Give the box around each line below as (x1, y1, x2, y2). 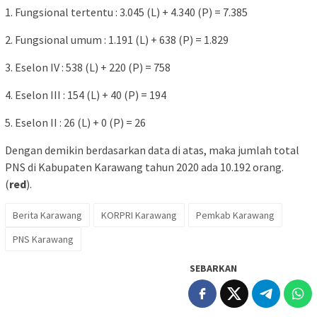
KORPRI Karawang (101, 208, 177, 221)
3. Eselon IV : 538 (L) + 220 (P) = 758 (5, 59, 171, 74)
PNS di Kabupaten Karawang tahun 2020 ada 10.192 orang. (5, 159, 284, 174)
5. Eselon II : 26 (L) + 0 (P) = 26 (5, 115, 146, 129)
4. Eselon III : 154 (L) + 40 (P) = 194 (5, 87, 166, 102)
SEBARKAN (190, 261, 237, 275)
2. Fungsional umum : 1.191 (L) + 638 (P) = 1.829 (5, 32, 229, 47)
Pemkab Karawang (196, 208, 275, 221)
